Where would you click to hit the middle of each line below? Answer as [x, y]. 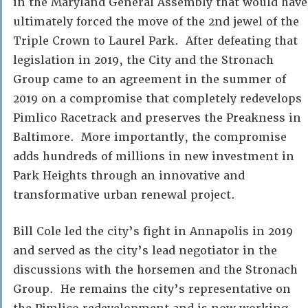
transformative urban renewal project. [124, 195]
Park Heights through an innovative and [129, 176]
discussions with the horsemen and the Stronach [155, 270]
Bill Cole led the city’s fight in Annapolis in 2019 [153, 231]
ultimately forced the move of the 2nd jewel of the [156, 22]
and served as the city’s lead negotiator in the [145, 251]
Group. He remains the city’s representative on [152, 289]
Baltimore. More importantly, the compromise [150, 137]
